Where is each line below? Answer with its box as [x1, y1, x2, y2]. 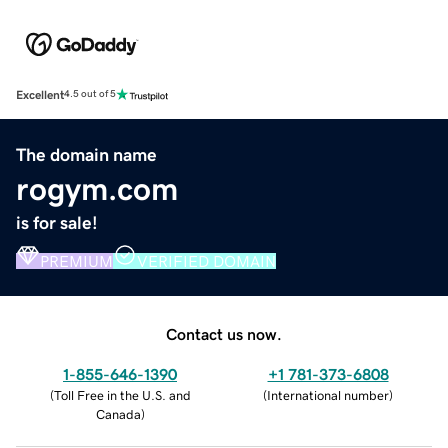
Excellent [16, 88, 64, 101]
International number [267, 388, 389, 402]
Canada [95, 407, 141, 421]
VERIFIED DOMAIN [137, 252, 276, 269]
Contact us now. [166, 325, 282, 342]
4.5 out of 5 [64, 89, 116, 100]
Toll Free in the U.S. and [53, 388, 191, 402]
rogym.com [16, 172, 178, 205]
